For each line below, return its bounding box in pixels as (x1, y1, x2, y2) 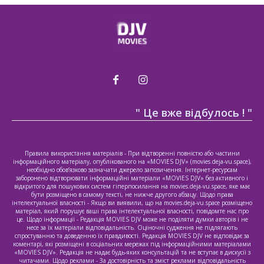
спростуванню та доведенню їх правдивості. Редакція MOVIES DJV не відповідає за (15, 232, 249, 240)
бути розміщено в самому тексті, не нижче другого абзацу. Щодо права (31, 190, 233, 199)
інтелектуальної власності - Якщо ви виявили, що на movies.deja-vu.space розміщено (12, 199, 252, 207)
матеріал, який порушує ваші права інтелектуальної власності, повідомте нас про (15, 207, 249, 216)
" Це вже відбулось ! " (136, 105, 252, 120)
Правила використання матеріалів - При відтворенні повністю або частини (24, 149, 240, 158)
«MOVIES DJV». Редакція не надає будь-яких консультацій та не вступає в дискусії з (14, 248, 250, 257)
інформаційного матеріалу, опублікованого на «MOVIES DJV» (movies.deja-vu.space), (12, 157, 252, 166)
